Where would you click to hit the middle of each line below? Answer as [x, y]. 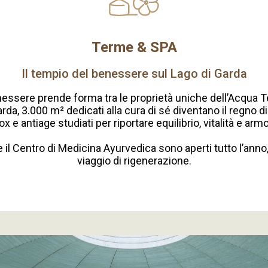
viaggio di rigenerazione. [134, 161]
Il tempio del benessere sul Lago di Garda [134, 74]
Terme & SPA [134, 48]
